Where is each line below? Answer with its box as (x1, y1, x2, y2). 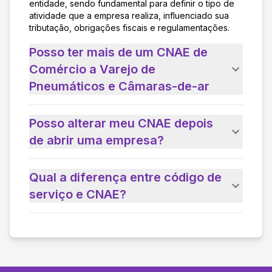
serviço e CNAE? (29, 186, 126, 202)
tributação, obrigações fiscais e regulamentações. (29, 22, 229, 33)
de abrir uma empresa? (29, 132, 164, 148)
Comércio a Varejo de (29, 61, 155, 76)
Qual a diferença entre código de (29, 169, 222, 185)
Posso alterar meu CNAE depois (29, 115, 213, 131)
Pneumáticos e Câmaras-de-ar (29, 78, 209, 93)
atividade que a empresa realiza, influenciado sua (29, 10, 229, 21)
